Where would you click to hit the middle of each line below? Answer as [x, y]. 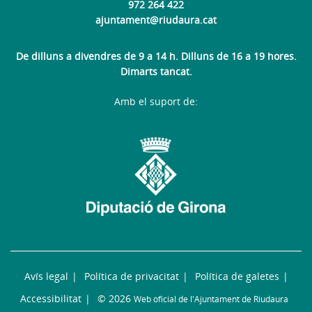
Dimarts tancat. [156, 71]
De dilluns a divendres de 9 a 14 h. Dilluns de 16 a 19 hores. [156, 56]
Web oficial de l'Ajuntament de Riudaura [211, 299]
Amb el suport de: [156, 101]
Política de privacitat [131, 276]
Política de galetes [237, 276]
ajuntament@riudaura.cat [156, 19]
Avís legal [46, 276]
